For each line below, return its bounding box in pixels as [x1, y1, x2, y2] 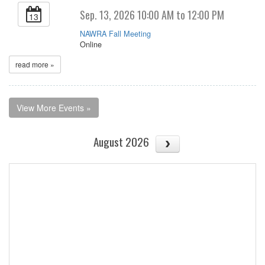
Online [79, 38, 102, 50]
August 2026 [93, 132, 150, 150]
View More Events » [17, 101, 91, 114]
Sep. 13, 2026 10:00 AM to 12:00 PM [79, 7, 224, 22]
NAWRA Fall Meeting [79, 27, 151, 39]
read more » [15, 59, 54, 69]
